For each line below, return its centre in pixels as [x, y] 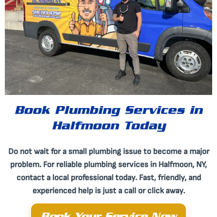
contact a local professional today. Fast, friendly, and [108, 178]
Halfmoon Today [108, 127]
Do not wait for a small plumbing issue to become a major [108, 151]
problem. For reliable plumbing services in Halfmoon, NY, [108, 164]
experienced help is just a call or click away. [108, 191]
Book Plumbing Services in [108, 112]
